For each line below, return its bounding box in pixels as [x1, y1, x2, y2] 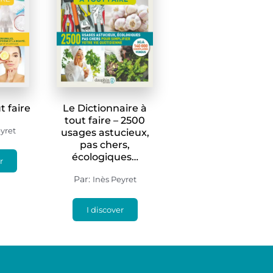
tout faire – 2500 [65, 115, 146, 126]
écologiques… [71, 151, 138, 163]
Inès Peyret [92, 174, 136, 184]
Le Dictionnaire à [63, 102, 147, 114]
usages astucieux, [60, 127, 149, 138]
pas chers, [80, 139, 130, 151]
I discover [86, 205, 124, 214]
